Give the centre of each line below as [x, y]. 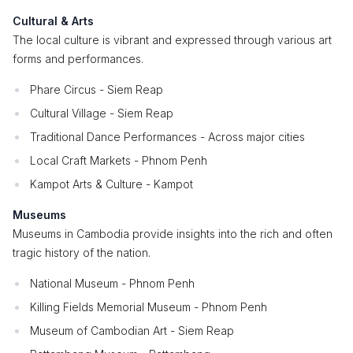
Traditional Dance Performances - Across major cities [167, 137]
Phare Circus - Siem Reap [97, 89]
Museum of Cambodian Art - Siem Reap [132, 331]
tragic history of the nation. [82, 253]
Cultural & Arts [53, 21]
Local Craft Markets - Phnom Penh [119, 160]
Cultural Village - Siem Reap [102, 113]
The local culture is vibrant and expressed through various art [172, 40]
